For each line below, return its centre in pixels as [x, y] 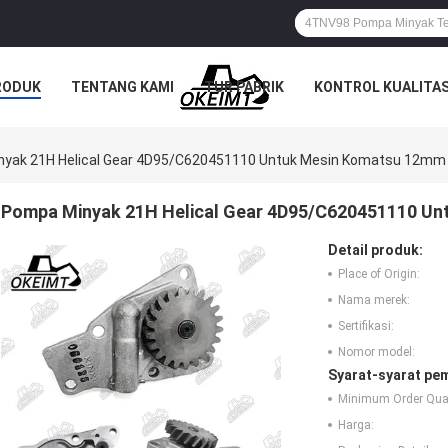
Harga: [356, 425]
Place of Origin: [379, 274]
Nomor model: [376, 352]
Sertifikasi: [366, 326]
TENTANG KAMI [122, 86]
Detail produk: [375, 250]
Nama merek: [374, 300]
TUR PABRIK [244, 86]
